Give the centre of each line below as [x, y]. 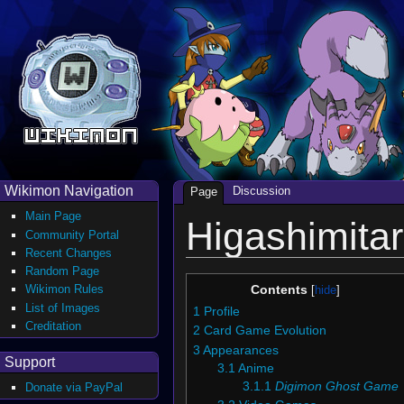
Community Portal [73, 234]
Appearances [240, 350]
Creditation [54, 326]
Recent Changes [69, 252]
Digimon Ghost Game [336, 386]
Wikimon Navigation [69, 191]
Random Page [63, 271]
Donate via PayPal [74, 387]
